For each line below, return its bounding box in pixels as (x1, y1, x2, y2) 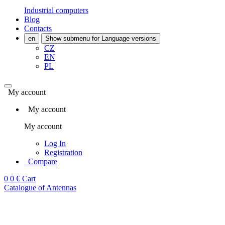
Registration (44, 148, 82, 157)
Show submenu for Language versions (45, 35, 156, 42)
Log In (44, 139, 66, 148)
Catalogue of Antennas (4, 183, 76, 192)
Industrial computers (24, 6, 88, 15)
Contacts (24, 24, 52, 33)
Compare (28, 157, 57, 166)
